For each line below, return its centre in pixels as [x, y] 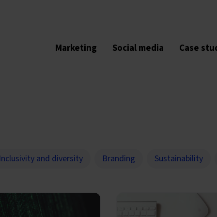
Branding [119, 159]
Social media [138, 48]
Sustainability [179, 159]
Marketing [76, 48]
